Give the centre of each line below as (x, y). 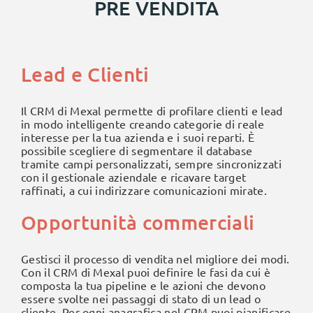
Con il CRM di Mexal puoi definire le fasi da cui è (146, 271)
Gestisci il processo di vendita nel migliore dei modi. (155, 258)
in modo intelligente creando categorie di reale (143, 123)
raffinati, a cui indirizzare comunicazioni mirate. (144, 190)
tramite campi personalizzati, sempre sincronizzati (152, 163)
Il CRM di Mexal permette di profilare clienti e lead (152, 110)
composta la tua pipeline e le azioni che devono (144, 285)
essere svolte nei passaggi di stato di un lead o (141, 298)
